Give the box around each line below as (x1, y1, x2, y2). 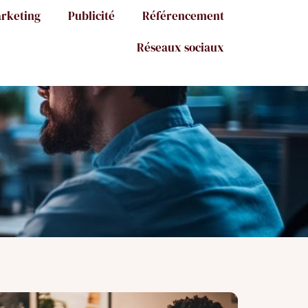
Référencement (142, 8, 224, 24)
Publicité (68, 8, 115, 24)
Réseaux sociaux (137, 39, 224, 56)
